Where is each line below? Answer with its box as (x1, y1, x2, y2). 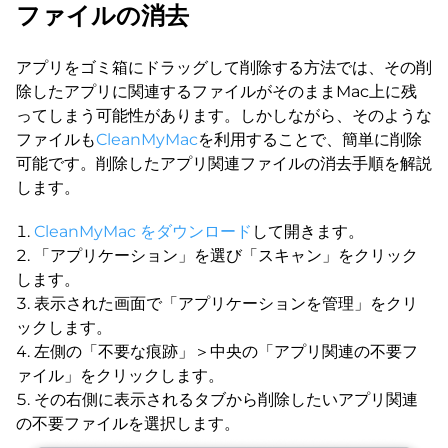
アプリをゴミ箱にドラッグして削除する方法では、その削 (16, 58, 432, 78)
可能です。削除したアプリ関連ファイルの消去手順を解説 (16, 154, 432, 174)
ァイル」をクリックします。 (16, 366, 224, 386)
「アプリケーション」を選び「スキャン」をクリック (34, 246, 418, 266)
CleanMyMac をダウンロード (34, 222, 252, 242)
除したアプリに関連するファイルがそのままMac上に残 (16, 82, 417, 102)
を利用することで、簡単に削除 (198, 130, 422, 150)
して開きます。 (252, 222, 364, 242)
